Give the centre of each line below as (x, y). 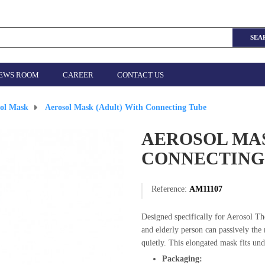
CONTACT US (140, 75)
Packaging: (182, 259)
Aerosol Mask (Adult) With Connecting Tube (126, 107)
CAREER (78, 75)
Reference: (169, 189)
